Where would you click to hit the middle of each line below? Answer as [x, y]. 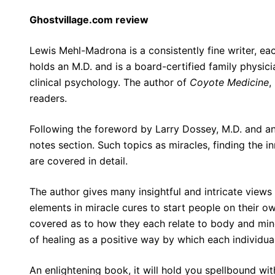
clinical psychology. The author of [110, 82]
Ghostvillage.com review [89, 19]
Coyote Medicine [229, 82]
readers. [48, 98]
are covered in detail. [79, 161]
